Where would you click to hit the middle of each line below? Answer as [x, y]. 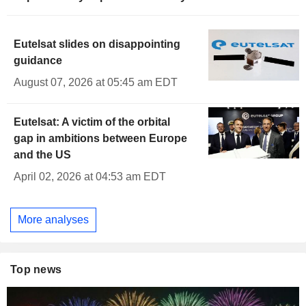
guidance [38, 61]
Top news [36, 269]
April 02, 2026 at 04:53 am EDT [90, 177]
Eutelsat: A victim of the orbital [92, 122]
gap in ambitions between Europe [100, 139]
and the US [42, 155]
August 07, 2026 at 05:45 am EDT [96, 83]
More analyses [53, 219]
